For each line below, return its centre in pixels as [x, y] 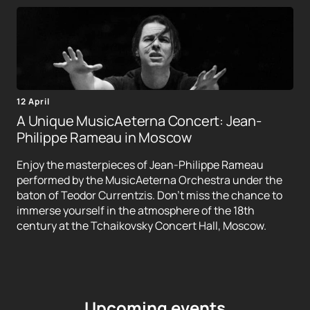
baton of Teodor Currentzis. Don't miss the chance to [149, 195]
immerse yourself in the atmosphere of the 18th [136, 211]
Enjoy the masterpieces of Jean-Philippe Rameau [140, 165]
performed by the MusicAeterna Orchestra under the [149, 180]
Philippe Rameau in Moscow [104, 138]
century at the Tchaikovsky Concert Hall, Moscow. [142, 226]
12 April [33, 102]
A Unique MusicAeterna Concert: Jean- [139, 121]
